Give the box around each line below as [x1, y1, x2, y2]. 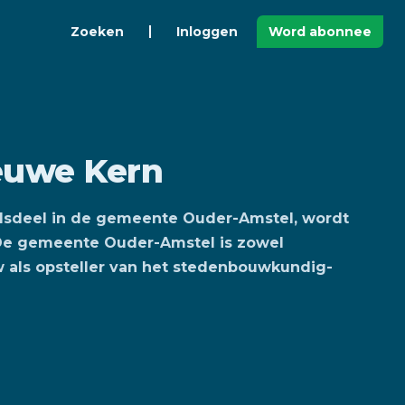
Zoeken [71, 24, 124, 40]
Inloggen [176, 24, 238, 40]
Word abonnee [268, 24, 372, 40]
